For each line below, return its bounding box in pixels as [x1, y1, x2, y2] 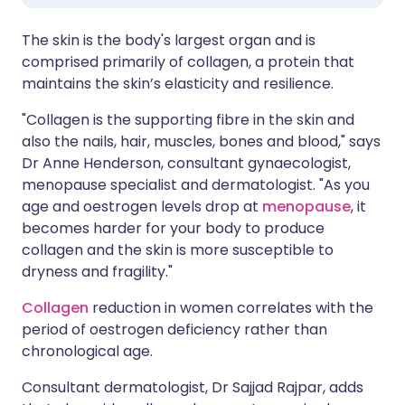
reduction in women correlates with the [89, 297, 373, 318]
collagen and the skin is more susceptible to [22, 240, 334, 260]
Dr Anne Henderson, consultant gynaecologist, [22, 153, 351, 174]
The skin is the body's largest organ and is [22, 30, 316, 51]
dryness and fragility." [22, 261, 173, 282]
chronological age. [22, 341, 153, 362]
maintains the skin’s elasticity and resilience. [22, 73, 334, 94]
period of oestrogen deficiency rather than [22, 319, 327, 340]
